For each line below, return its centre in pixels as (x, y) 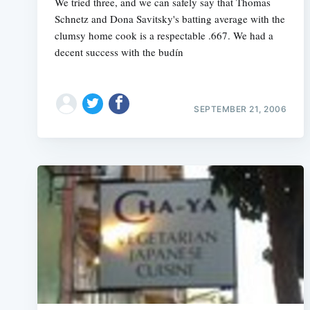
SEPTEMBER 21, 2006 (240, 109)
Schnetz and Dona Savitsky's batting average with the (170, 18)
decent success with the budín (119, 52)
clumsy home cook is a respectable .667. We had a (164, 35)
